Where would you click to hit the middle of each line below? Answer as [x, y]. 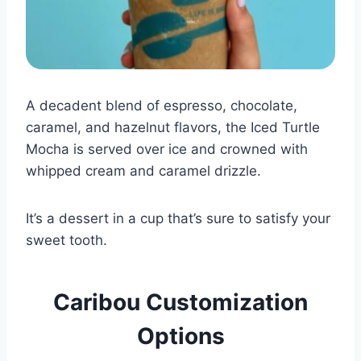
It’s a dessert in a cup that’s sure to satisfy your [178, 218]
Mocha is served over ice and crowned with [167, 149]
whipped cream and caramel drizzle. [143, 171]
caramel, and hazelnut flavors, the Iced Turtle [173, 127]
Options [180, 336]
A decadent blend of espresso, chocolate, [162, 106]
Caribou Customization [180, 302]
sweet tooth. [66, 240]
